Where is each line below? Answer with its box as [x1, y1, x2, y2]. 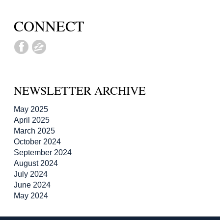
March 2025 [14, 127, 55, 136]
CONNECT [14, 16, 84, 36]
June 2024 [14, 181, 51, 190]
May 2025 [14, 105, 48, 114]
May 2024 [14, 192, 48, 200]
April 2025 [14, 116, 50, 125]
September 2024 [14, 148, 72, 157]
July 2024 [14, 170, 48, 179]
